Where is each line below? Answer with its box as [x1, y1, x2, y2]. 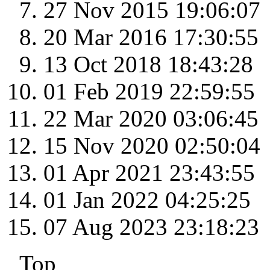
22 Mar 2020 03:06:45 [43, 105, 259, 132]
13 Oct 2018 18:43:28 [43, 51, 253, 78]
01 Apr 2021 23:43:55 [43, 160, 255, 186]
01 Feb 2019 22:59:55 [43, 78, 255, 105]
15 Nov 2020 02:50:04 [43, 133, 260, 159]
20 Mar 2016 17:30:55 [43, 24, 259, 51]
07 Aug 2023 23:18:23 [43, 214, 259, 240]
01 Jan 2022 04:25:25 [43, 187, 251, 213]
